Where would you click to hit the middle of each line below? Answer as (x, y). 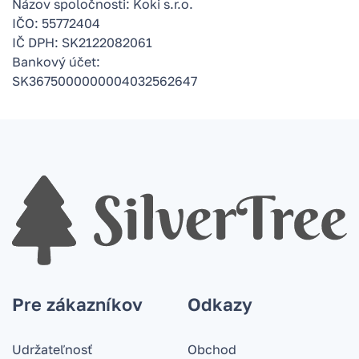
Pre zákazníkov (77, 305)
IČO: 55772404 (56, 23)
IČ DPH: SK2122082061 (82, 42)
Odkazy (220, 305)
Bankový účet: (56, 62)
